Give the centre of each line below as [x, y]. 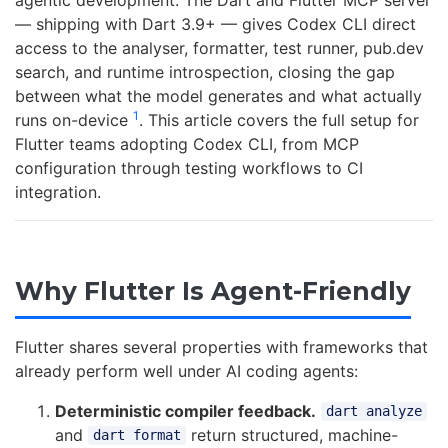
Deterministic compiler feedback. [185, 410]
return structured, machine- [291, 434]
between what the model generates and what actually [218, 96]
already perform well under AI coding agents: [186, 370]
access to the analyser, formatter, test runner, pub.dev [219, 48]
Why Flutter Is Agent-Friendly [213, 291]
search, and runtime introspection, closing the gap [205, 72]
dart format [136, 435]
